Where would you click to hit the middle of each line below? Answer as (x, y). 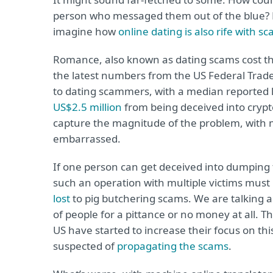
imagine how (86, 31)
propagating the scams (173, 246)
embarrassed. (87, 139)
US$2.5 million (87, 107)
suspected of (85, 246)
